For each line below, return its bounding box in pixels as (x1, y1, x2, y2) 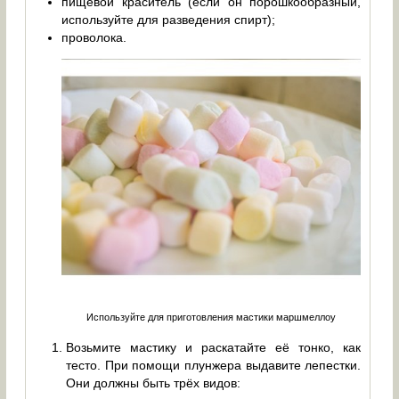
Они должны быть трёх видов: (66, 376, 241, 391)
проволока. (61, 30, 127, 45)
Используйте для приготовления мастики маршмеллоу (86, 312, 337, 323)
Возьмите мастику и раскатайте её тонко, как (66, 340, 362, 355)
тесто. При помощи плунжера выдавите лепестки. (66, 358, 362, 373)
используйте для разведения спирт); (61, 12, 276, 28)
